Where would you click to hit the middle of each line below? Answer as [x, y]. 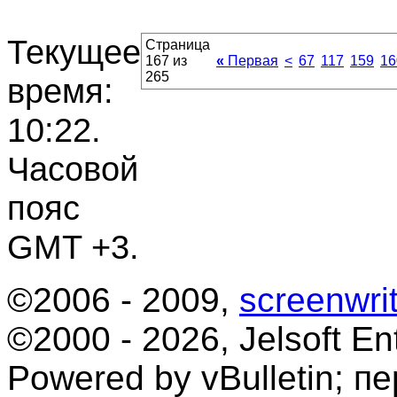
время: [60, 91]
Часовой [73, 169]
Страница [178, 45]
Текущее [74, 52]
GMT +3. [73, 247]
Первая [251, 61]
